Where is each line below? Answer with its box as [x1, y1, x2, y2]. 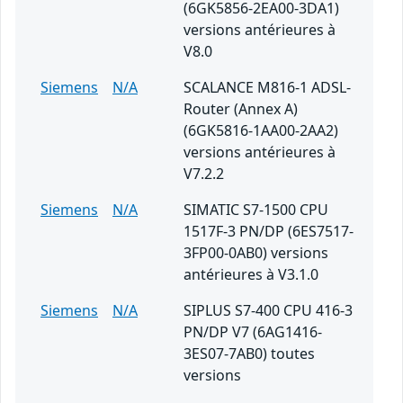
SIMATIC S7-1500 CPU [184, 200, 328, 220]
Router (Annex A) [184, 99, 298, 120]
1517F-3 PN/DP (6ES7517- [184, 221, 354, 242]
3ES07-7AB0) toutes [184, 344, 315, 364]
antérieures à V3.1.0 [184, 264, 318, 285]
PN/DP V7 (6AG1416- [184, 322, 322, 343]
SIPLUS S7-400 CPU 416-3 [184, 300, 353, 321]
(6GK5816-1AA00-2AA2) [184, 121, 338, 141]
